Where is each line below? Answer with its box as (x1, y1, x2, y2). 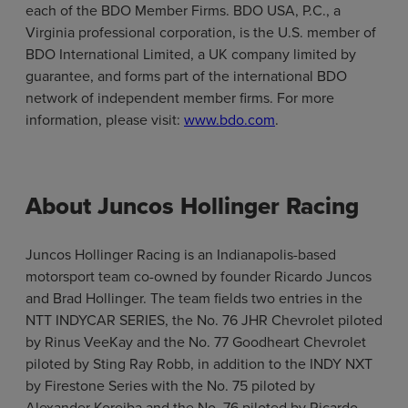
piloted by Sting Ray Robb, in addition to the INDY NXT (25, 352, 372, 374)
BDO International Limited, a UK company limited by (25, 43, 356, 65)
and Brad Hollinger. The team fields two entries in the (25, 287, 362, 309)
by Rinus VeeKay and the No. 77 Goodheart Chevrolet (25, 331, 366, 352)
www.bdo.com (184, 108, 275, 130)
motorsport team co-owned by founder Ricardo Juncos (25, 265, 372, 287)
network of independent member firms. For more (25, 87, 334, 108)
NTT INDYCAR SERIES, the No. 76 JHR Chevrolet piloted (25, 309, 382, 331)
